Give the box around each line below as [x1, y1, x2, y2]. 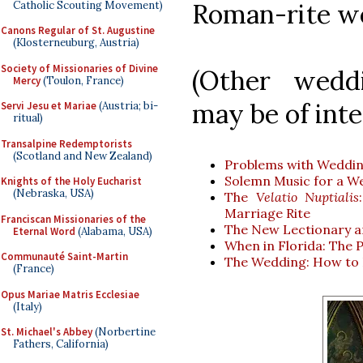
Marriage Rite [224, 204, 310, 221]
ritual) [13, 111, 43, 125]
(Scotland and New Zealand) [13, 148, 152, 163]
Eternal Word [13, 224, 75, 238]
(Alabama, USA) [75, 224, 152, 238]
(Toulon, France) [41, 73, 124, 88]
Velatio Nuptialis [255, 188, 359, 205]
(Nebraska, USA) [13, 186, 94, 200]
